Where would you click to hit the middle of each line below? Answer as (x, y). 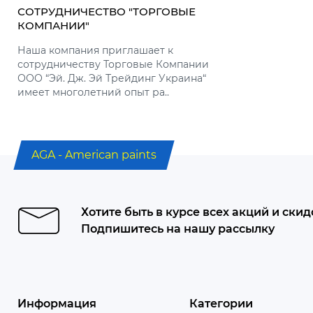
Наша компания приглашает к (95, 50)
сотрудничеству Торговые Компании (113, 64)
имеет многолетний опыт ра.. (93, 92)
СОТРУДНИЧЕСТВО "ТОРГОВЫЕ (107, 11)
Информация (57, 303)
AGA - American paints (94, 154)
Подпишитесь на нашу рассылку (178, 228)
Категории (221, 303)
